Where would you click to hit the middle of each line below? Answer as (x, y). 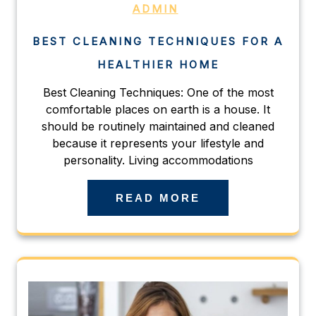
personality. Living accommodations (158, 160)
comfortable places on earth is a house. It (158, 110)
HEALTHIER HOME (158, 65)
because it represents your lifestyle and (158, 144)
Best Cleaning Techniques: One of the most (158, 93)
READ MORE (158, 198)
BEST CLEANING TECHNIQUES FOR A (158, 42)
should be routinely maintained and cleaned (158, 127)
